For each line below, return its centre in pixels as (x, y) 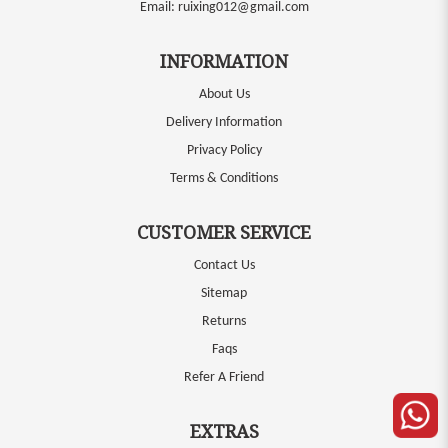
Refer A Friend (224, 377)
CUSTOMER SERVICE (224, 232)
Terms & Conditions (224, 178)
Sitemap (224, 293)
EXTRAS (224, 431)
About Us (224, 94)
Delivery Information (224, 122)
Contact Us (224, 265)
